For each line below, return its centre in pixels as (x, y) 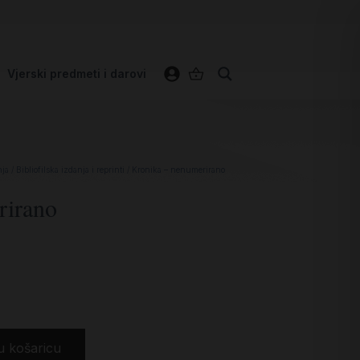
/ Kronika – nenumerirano (175, 169)
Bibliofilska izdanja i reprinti (70, 169)
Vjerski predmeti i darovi (77, 73)
